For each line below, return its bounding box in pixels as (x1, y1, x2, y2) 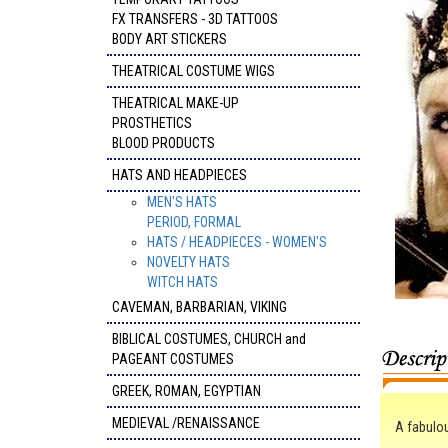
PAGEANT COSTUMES (112, 351, 234, 367)
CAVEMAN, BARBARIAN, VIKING (112, 299, 287, 315)
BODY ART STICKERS (112, 31, 227, 47)
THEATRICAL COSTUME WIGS (112, 63, 275, 79)
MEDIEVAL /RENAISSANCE (112, 415, 260, 431)
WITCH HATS (147, 274, 218, 290)
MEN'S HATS (147, 194, 217, 210)
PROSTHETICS (112, 115, 192, 131)
